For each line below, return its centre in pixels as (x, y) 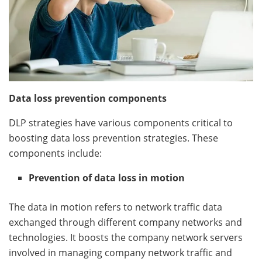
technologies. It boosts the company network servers (126, 237)
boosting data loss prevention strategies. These (113, 138)
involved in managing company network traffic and (120, 252)
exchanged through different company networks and (125, 222)
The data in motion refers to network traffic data (116, 207)
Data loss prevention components (88, 98)
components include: (56, 153)
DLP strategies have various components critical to (121, 123)
